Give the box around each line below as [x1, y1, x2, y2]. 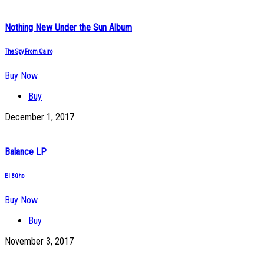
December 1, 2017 [5, 111, 74, 123]
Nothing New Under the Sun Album [5, 21, 132, 33]
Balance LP [5, 146, 47, 157]
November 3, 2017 [5, 235, 74, 247]
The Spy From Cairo [5, 47, 52, 55]
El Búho [5, 171, 24, 180]
